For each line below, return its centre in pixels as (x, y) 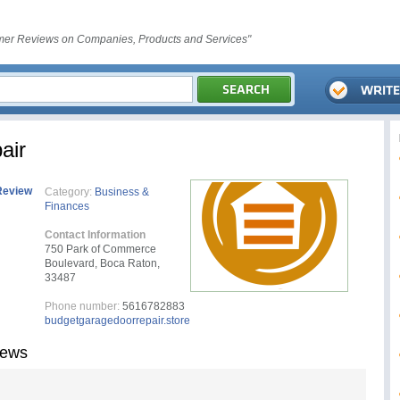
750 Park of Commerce (100, 249)
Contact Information (95, 235)
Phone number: (82, 306)
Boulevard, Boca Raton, (102, 263)
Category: (68, 192)
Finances (67, 206)
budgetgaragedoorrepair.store (117, 321)
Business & (122, 192)
